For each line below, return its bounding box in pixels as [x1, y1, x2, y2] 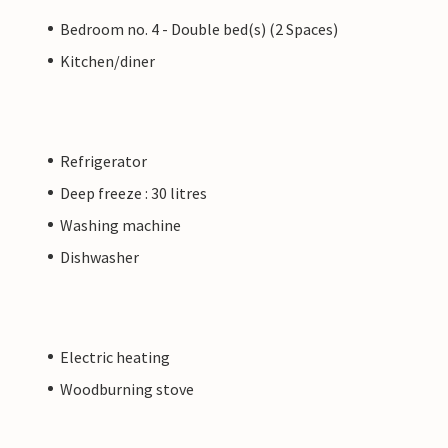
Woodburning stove [60, 378, 194, 399]
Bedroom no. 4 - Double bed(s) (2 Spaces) [60, 18, 338, 39]
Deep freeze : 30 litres [60, 182, 207, 203]
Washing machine [60, 214, 181, 235]
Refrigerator [60, 150, 147, 171]
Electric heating [60, 346, 170, 367]
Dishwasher [60, 246, 139, 267]
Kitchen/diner [60, 50, 155, 71]
